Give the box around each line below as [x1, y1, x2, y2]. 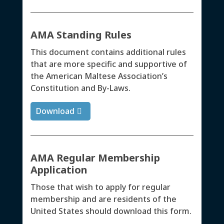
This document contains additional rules [30, 46, 186, 58]
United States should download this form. [30, 205, 191, 216]
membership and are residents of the [30, 193, 176, 204]
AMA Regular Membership [30, 150, 160, 164]
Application [30, 162, 87, 176]
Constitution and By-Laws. [30, 82, 130, 94]
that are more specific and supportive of [30, 58, 187, 70]
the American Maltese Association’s [30, 70, 167, 82]
